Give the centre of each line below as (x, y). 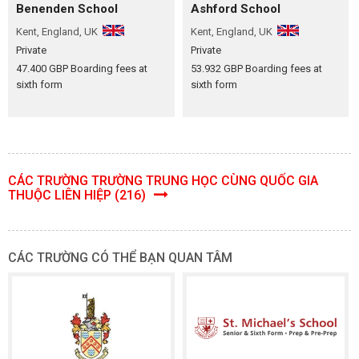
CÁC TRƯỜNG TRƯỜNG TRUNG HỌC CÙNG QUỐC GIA (163, 181)
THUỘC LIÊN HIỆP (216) (79, 195)
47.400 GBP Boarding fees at (82, 68)
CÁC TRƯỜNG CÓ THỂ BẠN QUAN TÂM (120, 258)
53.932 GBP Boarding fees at (256, 68)
